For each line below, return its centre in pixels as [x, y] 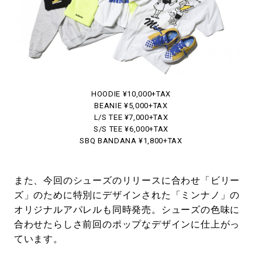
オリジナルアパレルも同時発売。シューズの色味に [127, 209]
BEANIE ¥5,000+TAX [131, 105]
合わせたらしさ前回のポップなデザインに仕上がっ [127, 224]
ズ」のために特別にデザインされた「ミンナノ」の [127, 195]
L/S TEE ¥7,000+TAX [131, 117]
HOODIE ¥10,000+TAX [131, 94]
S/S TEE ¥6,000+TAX [131, 129]
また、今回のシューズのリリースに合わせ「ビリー [127, 180]
